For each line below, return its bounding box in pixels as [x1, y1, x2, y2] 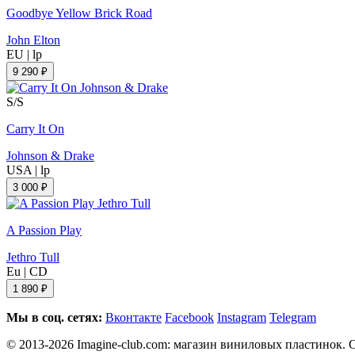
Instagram [217, 310, 266, 324]
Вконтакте [105, 310, 162, 324]
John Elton [6, 32, 60, 47]
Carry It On [6, 121, 64, 136]
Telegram [269, 310, 316, 324]
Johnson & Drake [6, 148, 94, 162]
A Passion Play [6, 223, 82, 237]
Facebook [165, 310, 214, 324]
